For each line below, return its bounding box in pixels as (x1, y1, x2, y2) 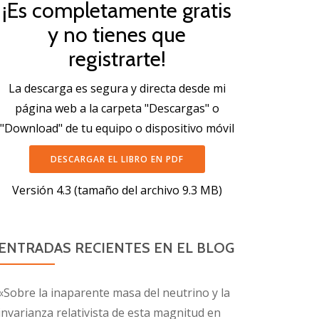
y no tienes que (48, 21, 186, 48)
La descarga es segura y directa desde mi (8, 80, 226, 96)
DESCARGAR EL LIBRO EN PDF (50, 153, 184, 165)
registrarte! (68, 46, 166, 72)
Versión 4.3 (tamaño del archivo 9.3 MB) (11, 182, 222, 198)
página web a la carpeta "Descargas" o (14, 100, 219, 116)
